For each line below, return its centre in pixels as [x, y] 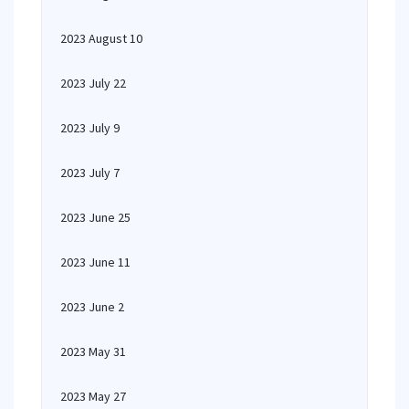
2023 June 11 [95, 262]
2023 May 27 [93, 396]
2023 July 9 [90, 128]
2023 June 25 [95, 217]
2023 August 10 [101, 38]
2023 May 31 [93, 351]
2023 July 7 [90, 173]
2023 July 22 [93, 83]
